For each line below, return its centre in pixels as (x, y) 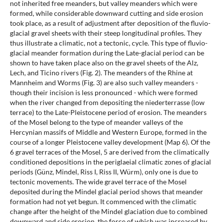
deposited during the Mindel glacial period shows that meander (106, 192)
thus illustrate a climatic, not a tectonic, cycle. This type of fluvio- (109, 43)
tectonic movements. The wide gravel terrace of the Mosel (98, 182)
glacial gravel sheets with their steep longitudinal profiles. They (106, 33)
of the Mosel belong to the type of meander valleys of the (96, 122)
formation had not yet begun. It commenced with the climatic (103, 202)
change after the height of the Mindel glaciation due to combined (109, 212)
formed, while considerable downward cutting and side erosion (106, 13)
